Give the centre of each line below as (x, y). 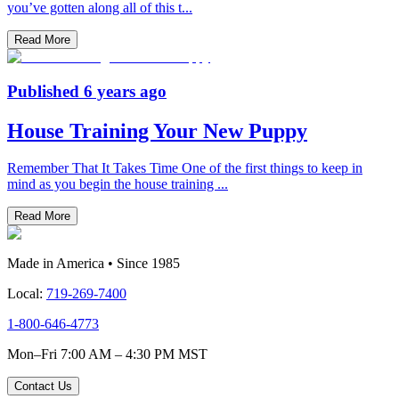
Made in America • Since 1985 (94, 264)
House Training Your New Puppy (157, 130)
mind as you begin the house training (112, 184)
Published (45, 91)
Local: (27, 294)
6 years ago (125, 91)
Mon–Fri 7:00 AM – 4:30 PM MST (107, 354)
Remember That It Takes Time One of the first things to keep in (185, 168)
